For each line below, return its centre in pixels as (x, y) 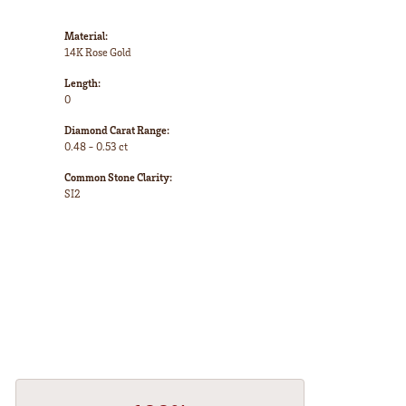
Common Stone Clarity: (118, 178)
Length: (82, 83)
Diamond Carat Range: (117, 130)
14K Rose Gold (98, 53)
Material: (86, 36)
